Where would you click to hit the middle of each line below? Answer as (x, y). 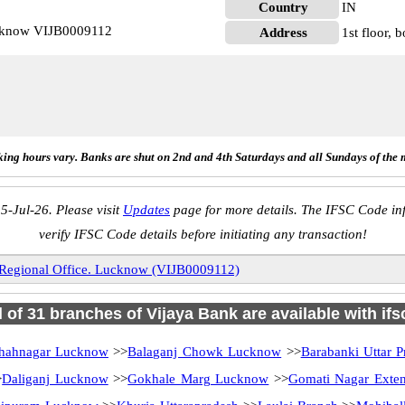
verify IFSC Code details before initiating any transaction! (202, 234)
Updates (146, 210)
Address (284, 33)
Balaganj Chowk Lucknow (205, 352)
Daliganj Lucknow (55, 379)
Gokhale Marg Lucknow (198, 379)
